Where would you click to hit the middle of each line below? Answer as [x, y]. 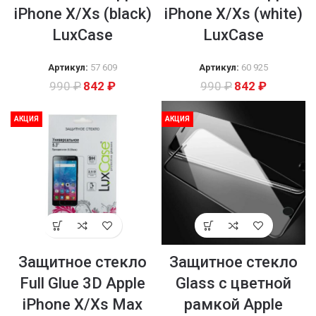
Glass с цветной [233, 283]
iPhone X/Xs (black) [83, 14]
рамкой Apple [233, 304]
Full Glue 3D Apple [83, 283]
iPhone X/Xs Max [83, 304]
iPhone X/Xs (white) [233, 14]
